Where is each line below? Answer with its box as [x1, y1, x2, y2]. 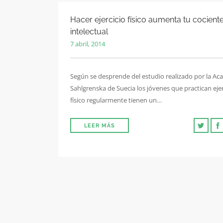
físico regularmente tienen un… [70, 96, 162, 105]
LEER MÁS [84, 122, 115, 129]
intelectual [70, 27, 108, 36]
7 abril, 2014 [70, 39, 105, 48]
